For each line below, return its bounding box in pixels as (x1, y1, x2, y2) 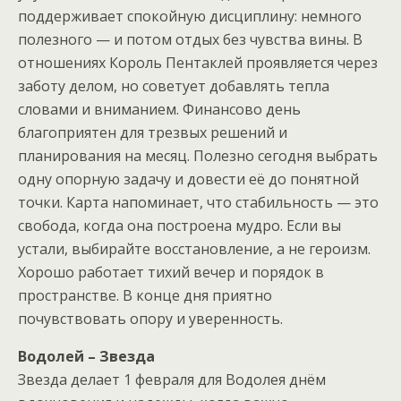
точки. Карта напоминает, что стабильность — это (18, 192, 379, 213)
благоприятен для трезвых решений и (18, 123, 287, 143)
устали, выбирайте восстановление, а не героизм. (18, 239, 371, 260)
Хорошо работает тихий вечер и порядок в (18, 262, 324, 283)
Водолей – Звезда (18, 346, 155, 367)
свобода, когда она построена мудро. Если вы (18, 216, 341, 236)
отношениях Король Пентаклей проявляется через (18, 53, 378, 73)
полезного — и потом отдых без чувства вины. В (18, 30, 363, 50)
